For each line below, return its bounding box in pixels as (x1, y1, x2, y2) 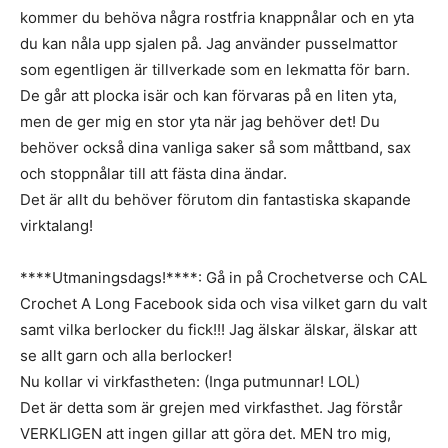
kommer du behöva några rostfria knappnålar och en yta (20, 8, 414, 28)
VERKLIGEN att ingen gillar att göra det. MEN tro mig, (20, 424, 391, 444)
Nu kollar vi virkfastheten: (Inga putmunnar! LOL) (20, 372, 360, 392)
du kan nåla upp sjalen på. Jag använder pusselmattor (20, 34, 398, 54)
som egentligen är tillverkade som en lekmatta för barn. (20, 60, 410, 80)
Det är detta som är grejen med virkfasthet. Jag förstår (20, 398, 403, 418)
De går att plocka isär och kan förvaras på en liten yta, (20, 86, 397, 106)
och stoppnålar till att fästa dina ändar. (20, 164, 287, 184)
